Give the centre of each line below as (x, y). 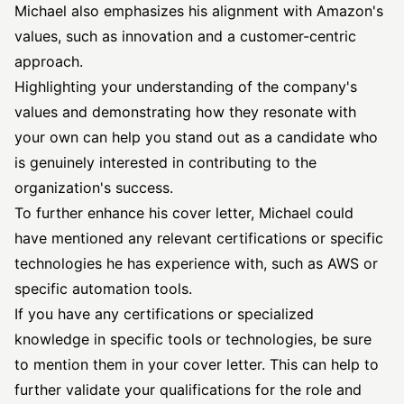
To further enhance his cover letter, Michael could (184, 213)
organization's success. (94, 188)
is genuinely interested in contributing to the (165, 162)
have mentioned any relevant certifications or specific (199, 238)
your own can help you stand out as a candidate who (196, 137)
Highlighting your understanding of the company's (186, 87)
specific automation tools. (103, 289)
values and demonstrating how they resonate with (185, 112)
